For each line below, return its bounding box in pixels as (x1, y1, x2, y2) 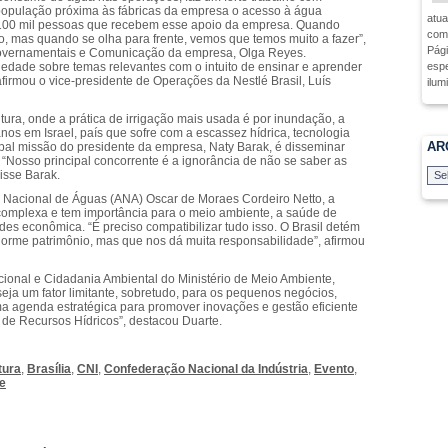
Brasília (27, 362, 71, 376)
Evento (314, 362, 354, 376)
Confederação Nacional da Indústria (104, 362, 308, 376)
